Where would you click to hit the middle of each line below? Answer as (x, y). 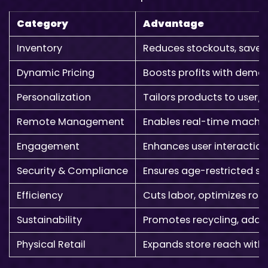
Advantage (173, 24)
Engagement (48, 147)
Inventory (39, 48)
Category (42, 24)
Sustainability (49, 220)
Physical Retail (51, 245)
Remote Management (71, 122)
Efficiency (40, 196)
